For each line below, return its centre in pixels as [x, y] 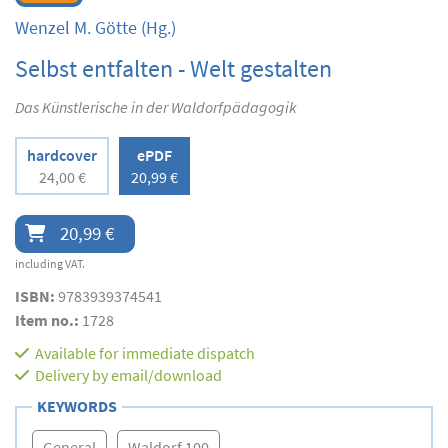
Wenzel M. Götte [76, 28]
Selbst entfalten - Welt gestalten [173, 69]
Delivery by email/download [128, 375]
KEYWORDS [77, 406]
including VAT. [50, 264]
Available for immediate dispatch [145, 353]
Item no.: [48, 320]
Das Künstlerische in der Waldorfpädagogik [156, 107]
